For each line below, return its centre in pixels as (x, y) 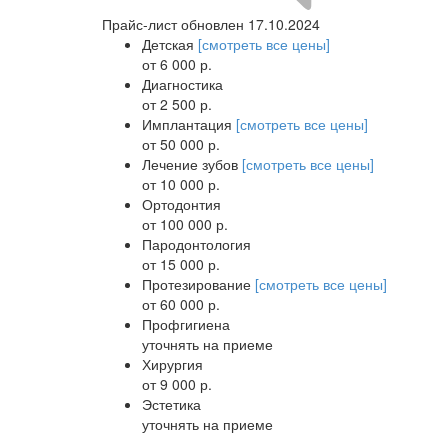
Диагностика (182, 83)
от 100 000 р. (185, 223)
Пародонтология (196, 243)
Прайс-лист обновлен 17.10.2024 (211, 23)
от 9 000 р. (177, 383)
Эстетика (171, 403)
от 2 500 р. (177, 103)
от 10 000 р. (181, 183)
